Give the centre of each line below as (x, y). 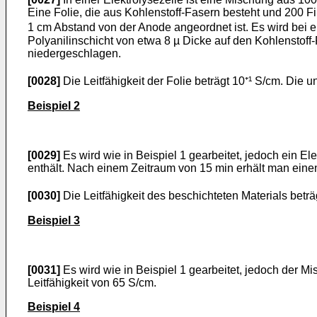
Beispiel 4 (54, 307)
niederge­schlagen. (74, 53)
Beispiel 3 (54, 220)
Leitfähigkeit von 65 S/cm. (92, 283)
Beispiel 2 (54, 106)
